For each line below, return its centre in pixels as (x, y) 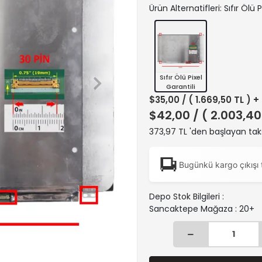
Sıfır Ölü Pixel (181, 77)
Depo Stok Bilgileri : (187, 196)
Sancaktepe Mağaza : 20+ (202, 209)
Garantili (181, 87)
